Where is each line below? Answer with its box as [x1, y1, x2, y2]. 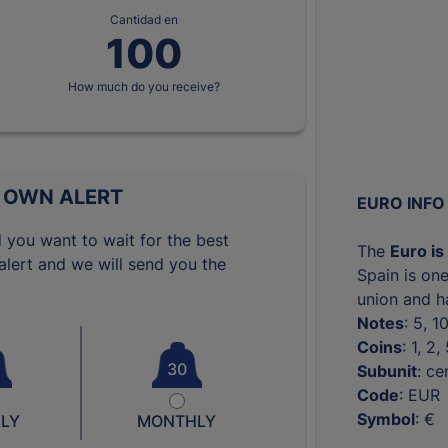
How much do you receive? [67, 78, 220, 94]
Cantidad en [109, 11, 178, 27]
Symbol [357, 408, 416, 429]
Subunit [357, 360, 418, 381]
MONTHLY [137, 411, 217, 432]
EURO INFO [357, 192, 446, 213]
